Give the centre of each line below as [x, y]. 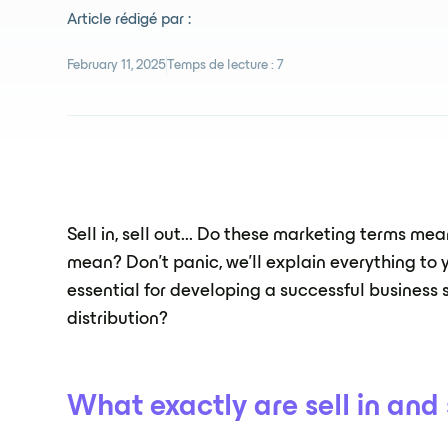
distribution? [118, 319]
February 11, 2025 [117, 65]
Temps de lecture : [222, 65]
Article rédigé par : [129, 20]
